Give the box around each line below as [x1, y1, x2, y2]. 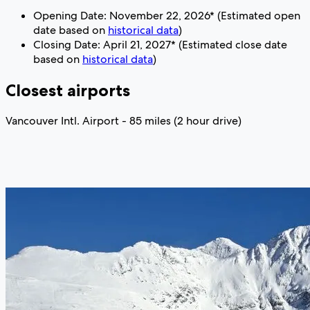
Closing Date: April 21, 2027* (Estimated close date [33, 37, 287, 52]
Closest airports [6, 80, 130, 100]
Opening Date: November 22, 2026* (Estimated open [33, 8, 300, 23]
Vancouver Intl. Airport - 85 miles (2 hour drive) [6, 113, 241, 129]
